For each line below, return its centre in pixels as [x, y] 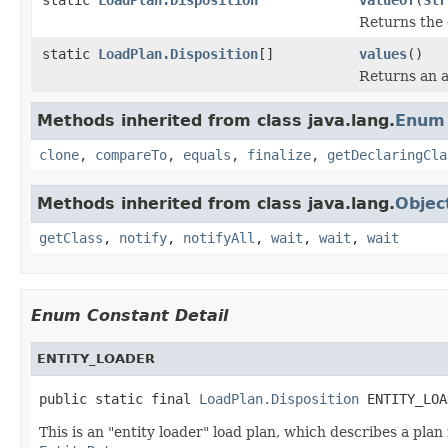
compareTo [131, 154]
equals [207, 154]
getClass [71, 237]
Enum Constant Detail [129, 315]
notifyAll [219, 237]
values [383, 53]
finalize [279, 154]
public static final [119, 398]
